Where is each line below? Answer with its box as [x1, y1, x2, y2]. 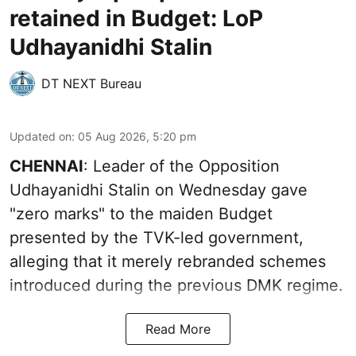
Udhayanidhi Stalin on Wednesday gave [10, 180, 308, 199]
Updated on [10, 129, 72, 143]
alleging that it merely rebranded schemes [10, 251, 326, 271]
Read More [145, 320, 211, 337]
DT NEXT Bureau [41, 75, 141, 91]
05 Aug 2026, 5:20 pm [78, 129, 196, 143]
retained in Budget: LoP [10, 4, 263, 32]
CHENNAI [10, 156, 83, 176]
